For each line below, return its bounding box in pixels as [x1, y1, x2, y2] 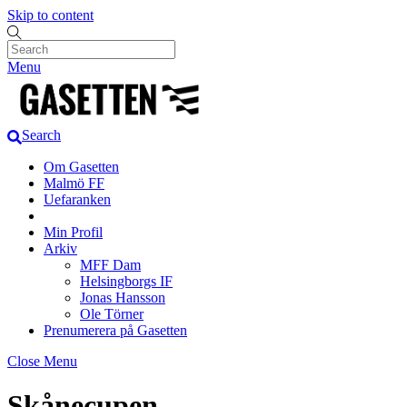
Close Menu [7, 352, 77, 369]
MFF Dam [80, 256, 141, 273]
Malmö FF [44, 174, 104, 191]
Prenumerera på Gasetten [44, 322, 187, 338]
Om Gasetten [44, 158, 119, 174]
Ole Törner [80, 305, 144, 322]
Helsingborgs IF [80, 273, 173, 289]
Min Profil [44, 223, 103, 240]
